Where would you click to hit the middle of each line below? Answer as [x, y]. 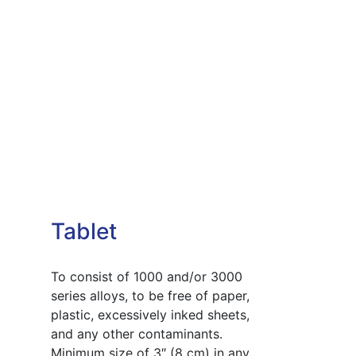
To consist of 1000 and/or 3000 [146, 276]
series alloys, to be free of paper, [150, 295]
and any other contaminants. [136, 333]
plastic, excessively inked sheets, [150, 314]
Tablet [83, 231]
